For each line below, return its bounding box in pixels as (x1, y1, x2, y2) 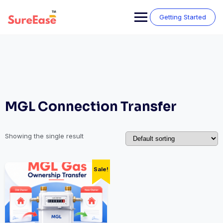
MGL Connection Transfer (5, 99, 177, 115)
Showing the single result (5, 132, 84, 140)
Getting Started (159, 13, 206, 21)
